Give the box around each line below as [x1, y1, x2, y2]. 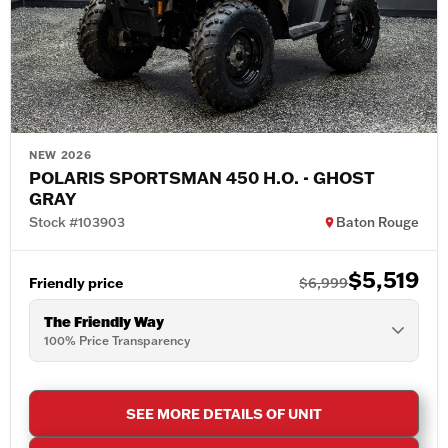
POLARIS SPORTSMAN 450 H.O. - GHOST [29, 166, 375, 189]
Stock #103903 [29, 214, 125, 231]
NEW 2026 [29, 148, 92, 163]
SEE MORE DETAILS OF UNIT [126, 404, 322, 424]
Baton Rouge [336, 214, 419, 231]
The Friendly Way [44, 312, 164, 332]
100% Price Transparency [44, 333, 190, 349]
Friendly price [29, 273, 123, 293]
